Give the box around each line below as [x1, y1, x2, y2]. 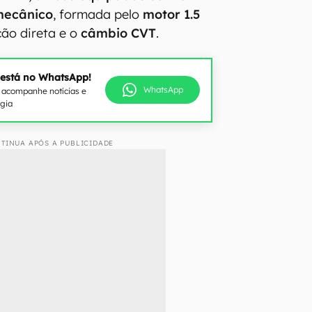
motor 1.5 [143, 6, 201, 22]
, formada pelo [53, 6, 143, 22]
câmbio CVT [77, 24, 157, 41]
